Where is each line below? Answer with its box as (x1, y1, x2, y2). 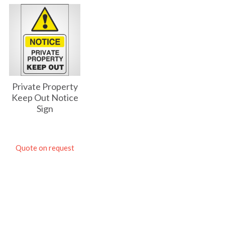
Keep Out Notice (11, 91, 78, 103)
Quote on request (15, 143, 74, 153)
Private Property (12, 80, 78, 92)
